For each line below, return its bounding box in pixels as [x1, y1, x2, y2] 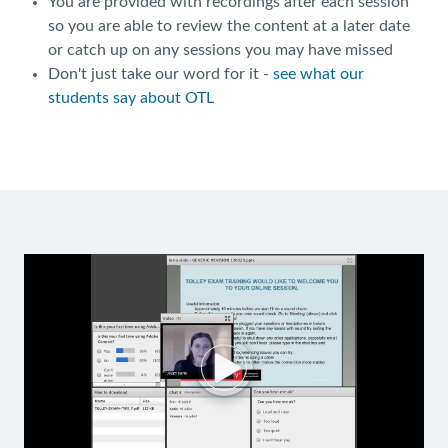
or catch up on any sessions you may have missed [48, 42, 393, 59]
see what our [273, 66, 364, 83]
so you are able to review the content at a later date [48, 18, 410, 35]
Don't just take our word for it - [48, 66, 273, 83]
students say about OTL [48, 90, 214, 107]
